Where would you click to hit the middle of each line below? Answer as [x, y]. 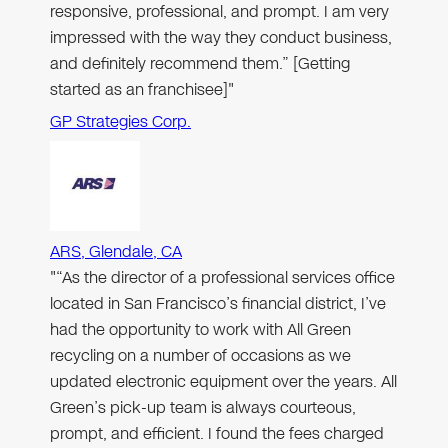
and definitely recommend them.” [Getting [200, 64]
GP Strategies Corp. [120, 122]
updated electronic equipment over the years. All [223, 382]
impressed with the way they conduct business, [221, 38]
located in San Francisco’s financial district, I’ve [218, 304]
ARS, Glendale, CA [116, 252]
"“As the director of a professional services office [222, 278]
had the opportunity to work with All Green [200, 330]
